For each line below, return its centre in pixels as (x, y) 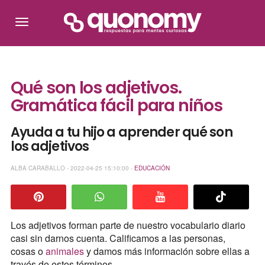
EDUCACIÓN (152, 168)
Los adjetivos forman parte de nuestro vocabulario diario (128, 225)
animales (66, 251)
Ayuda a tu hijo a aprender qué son (121, 132)
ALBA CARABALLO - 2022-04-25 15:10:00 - (72, 168)
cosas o (28, 251)
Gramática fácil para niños (116, 106)
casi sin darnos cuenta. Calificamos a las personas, (118, 238)
